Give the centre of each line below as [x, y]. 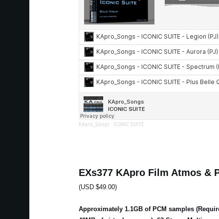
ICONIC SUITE [129, 124]
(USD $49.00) [98, 187]
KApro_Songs [94, 124]
